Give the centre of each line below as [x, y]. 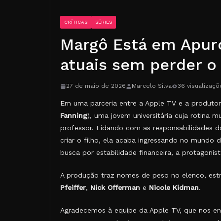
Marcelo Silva [152, 86]
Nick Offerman [115, 187]
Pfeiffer [73, 187]
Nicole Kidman [174, 187]
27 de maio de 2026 [96, 86]
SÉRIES [104, 22]
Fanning [74, 115]
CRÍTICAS [76, 22]
